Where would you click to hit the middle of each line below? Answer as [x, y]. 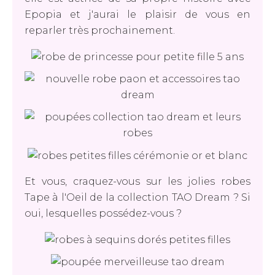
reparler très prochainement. [100, 31]
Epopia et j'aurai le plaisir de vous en [137, 15]
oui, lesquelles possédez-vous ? [103, 213]
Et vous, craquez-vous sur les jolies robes [137, 181]
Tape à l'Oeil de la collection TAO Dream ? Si [137, 197]
